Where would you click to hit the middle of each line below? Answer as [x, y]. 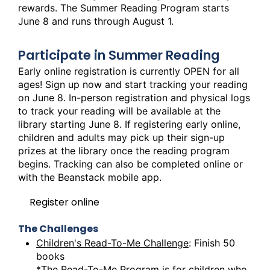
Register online [64, 202]
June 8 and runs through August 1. [96, 21]
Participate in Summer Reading [119, 55]
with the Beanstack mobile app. [91, 177]
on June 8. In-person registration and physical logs [134, 97]
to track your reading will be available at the [119, 111]
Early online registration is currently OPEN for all [129, 71]
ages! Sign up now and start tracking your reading [133, 84]
